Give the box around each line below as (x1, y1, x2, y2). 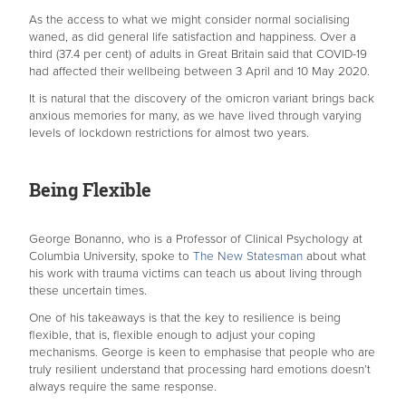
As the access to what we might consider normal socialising (29, 13, 350, 28)
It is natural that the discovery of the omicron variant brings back (29, 92, 374, 107)
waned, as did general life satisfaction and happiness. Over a (29, 30, 356, 45)
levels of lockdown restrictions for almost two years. (29, 126, 309, 141)
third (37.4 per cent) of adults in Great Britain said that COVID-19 (29, 47, 367, 63)
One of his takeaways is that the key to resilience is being (29, 311, 341, 326)
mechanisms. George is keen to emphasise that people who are (29, 345, 375, 361)
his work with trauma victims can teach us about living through (29, 266, 362, 282)
